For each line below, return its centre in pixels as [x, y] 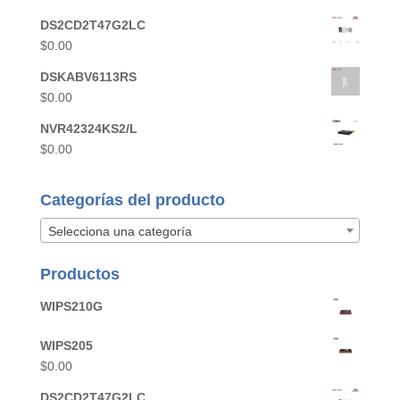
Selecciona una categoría [120, 231]
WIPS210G [71, 306]
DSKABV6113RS [88, 77]
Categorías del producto [132, 200]
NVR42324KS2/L [88, 129]
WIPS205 [66, 345]
